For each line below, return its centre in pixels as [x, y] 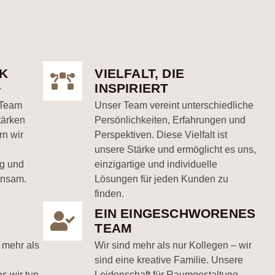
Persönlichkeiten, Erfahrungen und [170, 120]
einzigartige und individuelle [156, 164]
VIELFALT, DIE [140, 73]
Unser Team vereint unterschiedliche [174, 105]
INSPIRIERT [132, 88]
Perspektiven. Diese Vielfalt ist [161, 135]
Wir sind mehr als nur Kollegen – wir [173, 245]
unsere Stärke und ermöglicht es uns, [176, 149]
